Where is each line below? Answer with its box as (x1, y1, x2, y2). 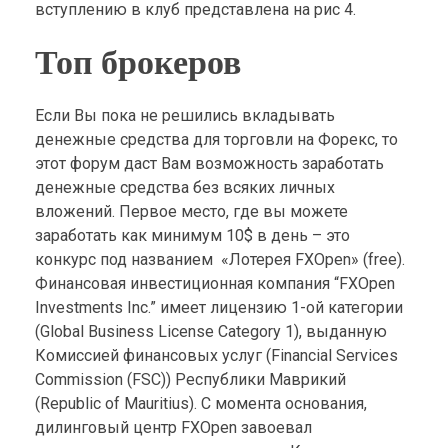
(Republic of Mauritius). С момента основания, (35, 394, 367, 414)
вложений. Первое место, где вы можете (35, 202, 348, 222)
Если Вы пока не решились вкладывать (35, 106, 335, 126)
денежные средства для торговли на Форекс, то (35, 130, 398, 150)
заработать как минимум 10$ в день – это (35, 226, 350, 246)
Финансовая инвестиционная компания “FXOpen (35, 274, 395, 294)
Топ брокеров (35, 38, 241, 86)
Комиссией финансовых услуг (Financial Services (35, 346, 398, 366)
